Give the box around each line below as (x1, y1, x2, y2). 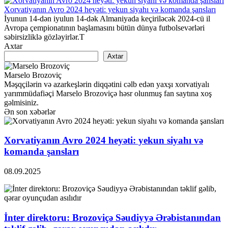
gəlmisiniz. (4, 98, 39, 107)
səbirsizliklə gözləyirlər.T (4, 32, 84, 41)
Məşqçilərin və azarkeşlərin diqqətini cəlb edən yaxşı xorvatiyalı (4, 79, 209, 89)
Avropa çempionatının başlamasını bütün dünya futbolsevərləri (4, 23, 205, 32)
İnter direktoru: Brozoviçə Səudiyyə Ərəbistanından (4, 212, 221, 223)
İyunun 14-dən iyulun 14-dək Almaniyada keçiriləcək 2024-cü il (4, 14, 210, 23)
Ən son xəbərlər (4, 107, 55, 116)
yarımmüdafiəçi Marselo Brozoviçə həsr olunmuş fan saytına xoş (4, 89, 212, 98)
